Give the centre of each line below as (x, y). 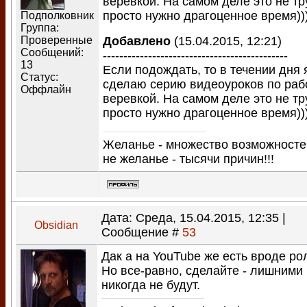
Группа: (40, 28)
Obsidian (57, 225)
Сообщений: (52, 52)
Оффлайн (46, 89)
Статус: (39, 77)
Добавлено (137, 41)
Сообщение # (142, 232)
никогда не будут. (151, 285)
